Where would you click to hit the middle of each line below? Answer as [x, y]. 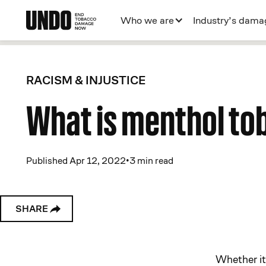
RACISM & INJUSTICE [86, 80]
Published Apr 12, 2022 [76, 161]
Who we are [147, 20]
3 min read [151, 161]
